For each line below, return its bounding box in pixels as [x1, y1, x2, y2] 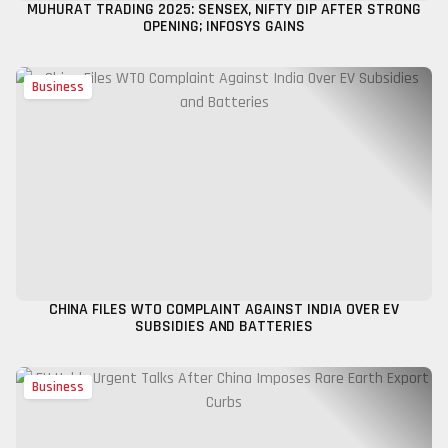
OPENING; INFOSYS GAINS [143, 16, 305, 37]
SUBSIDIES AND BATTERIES [134, 316, 314, 337]
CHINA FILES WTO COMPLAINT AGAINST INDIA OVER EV [48, 299, 400, 320]
